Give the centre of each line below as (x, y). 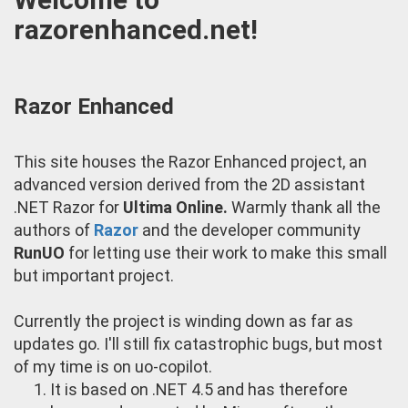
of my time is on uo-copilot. (113, 366)
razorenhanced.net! (136, 29)
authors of (54, 229)
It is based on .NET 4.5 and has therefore (199, 389)
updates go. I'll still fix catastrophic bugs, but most (198, 343)
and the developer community (250, 229)
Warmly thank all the (304, 207)
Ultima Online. (175, 207)
